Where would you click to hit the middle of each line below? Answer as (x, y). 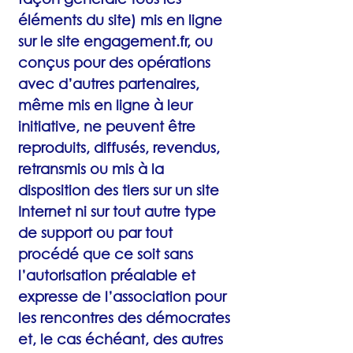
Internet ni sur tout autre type (117, 211)
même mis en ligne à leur (105, 105)
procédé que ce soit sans (106, 254)
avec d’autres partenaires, (109, 84)
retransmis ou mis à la (91, 169)
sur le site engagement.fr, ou (115, 41)
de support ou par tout (95, 232)
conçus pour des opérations (114, 62)
